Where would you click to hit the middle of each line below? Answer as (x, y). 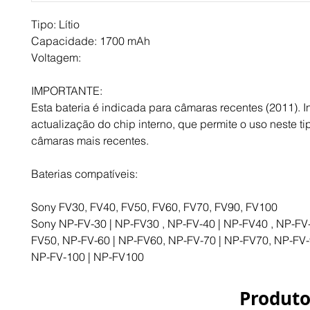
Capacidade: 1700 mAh (91, 41)
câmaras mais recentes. (90, 141)
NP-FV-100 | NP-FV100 (88, 257)
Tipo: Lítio (55, 25)
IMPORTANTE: (67, 91)
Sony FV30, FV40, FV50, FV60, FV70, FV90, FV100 (154, 207)
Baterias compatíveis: (84, 174)
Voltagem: (57, 58)
